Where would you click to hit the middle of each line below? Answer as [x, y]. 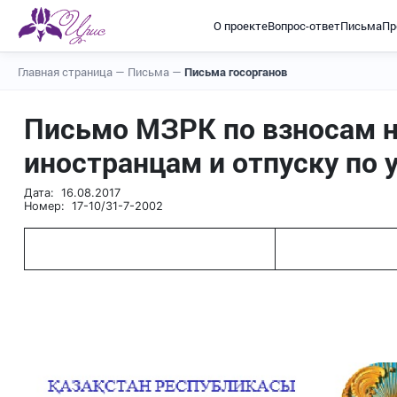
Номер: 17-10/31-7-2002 [93, 206]
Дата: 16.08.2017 [72, 193]
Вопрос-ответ [304, 25]
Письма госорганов [236, 72]
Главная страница [66, 72]
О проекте [240, 25]
